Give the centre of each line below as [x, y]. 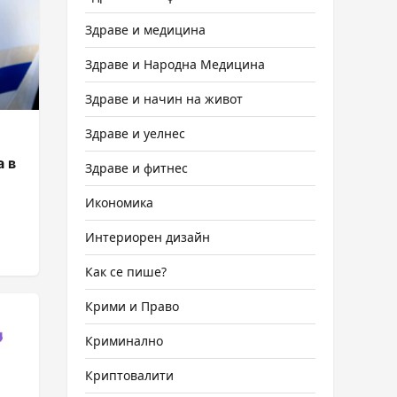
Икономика [119, 202]
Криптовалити [129, 375]
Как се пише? [126, 272]
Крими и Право [132, 306]
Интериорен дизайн [148, 237]
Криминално [124, 341]
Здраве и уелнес [135, 133]
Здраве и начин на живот [164, 99]
